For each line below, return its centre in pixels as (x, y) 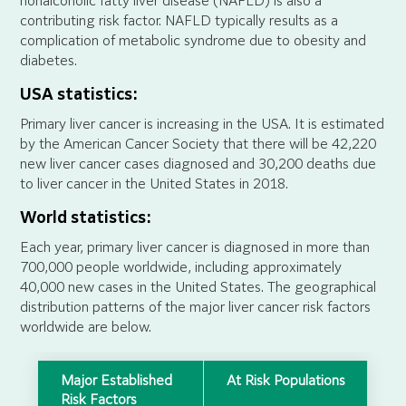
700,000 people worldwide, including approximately (181, 268)
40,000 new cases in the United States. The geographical (198, 288)
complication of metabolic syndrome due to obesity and (193, 41)
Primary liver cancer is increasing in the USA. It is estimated (202, 125)
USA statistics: (79, 96)
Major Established (116, 381)
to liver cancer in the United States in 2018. (154, 184)
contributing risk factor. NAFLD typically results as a (179, 21)
